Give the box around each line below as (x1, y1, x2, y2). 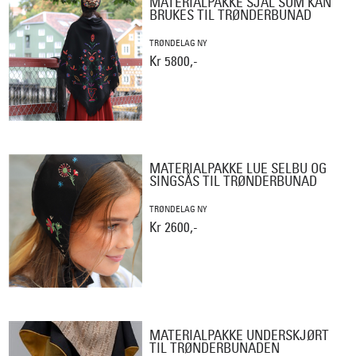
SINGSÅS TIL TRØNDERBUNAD (149, 172, 318, 190)
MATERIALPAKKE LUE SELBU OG (149, 160, 327, 177)
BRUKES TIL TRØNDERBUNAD (149, 6, 312, 23)
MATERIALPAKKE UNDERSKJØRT (149, 326, 330, 343)
